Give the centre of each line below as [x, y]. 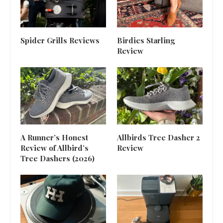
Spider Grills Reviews [61, 41]
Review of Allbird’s [55, 148]
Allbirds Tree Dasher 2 [158, 137]
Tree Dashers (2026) [57, 158]
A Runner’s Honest [54, 137]
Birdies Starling [146, 41]
